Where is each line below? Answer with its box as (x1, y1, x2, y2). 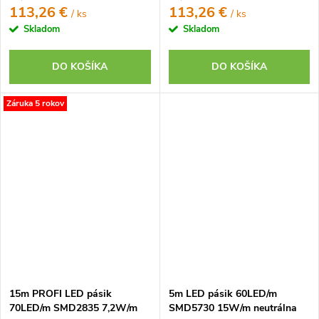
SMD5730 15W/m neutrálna (168, 301, 297, 315)
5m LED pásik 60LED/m (168, 287, 277, 300)
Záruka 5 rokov (6, 97, 64, 109)
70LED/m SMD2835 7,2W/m (9, 301, 137, 315)
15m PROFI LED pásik (9, 287, 112, 300)
